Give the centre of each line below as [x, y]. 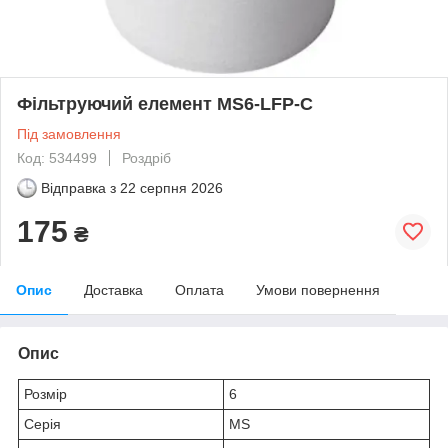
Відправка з [78, 187]
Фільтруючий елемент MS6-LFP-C [165, 103]
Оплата [199, 289]
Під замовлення [69, 133]
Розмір [45, 393]
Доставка [113, 289]
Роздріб [146, 157]
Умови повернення [318, 289]
